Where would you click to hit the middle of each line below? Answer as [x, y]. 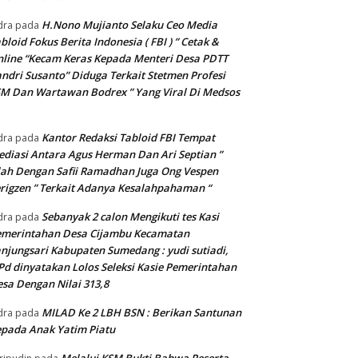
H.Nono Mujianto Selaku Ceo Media [129, 25]
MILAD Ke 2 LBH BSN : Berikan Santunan [141, 313]
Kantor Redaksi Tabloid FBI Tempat [128, 138]
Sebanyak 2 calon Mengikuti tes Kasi [130, 217]
